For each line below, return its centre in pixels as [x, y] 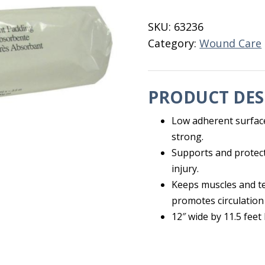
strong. [188, 137]
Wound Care [231, 43]
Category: [174, 43]
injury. [185, 169]
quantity [169, 35]
